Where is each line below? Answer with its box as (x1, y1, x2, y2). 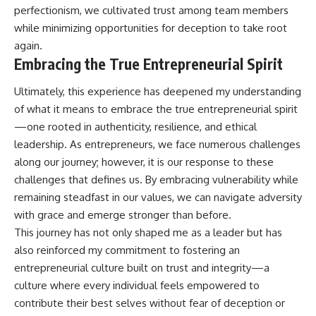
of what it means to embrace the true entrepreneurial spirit (14, 102, 298, 116)
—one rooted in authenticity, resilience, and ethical (14, 120, 257, 134)
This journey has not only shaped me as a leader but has (14, 226, 282, 240)
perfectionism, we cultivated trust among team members (14, 3, 288, 17)
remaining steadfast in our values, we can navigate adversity (14, 190, 302, 205)
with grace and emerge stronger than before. (14, 208, 231, 222)
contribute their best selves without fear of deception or (14, 296, 285, 310)
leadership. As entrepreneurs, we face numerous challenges (14, 138, 300, 152)
